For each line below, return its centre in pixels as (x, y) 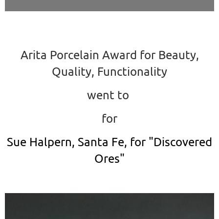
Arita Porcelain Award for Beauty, (109, 54)
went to (109, 94)
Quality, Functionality (109, 71)
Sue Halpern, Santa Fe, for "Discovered (109, 141)
